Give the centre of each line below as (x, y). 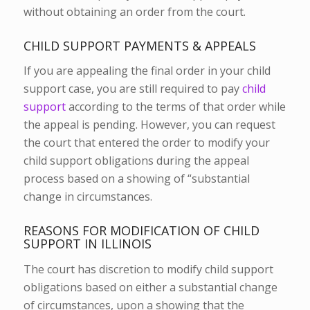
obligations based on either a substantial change (150, 288)
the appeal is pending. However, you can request (149, 125)
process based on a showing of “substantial (136, 179)
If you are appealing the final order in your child (147, 71)
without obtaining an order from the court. (136, 11)
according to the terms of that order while (175, 107)
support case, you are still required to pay (133, 89)
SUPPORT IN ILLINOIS (87, 244)
